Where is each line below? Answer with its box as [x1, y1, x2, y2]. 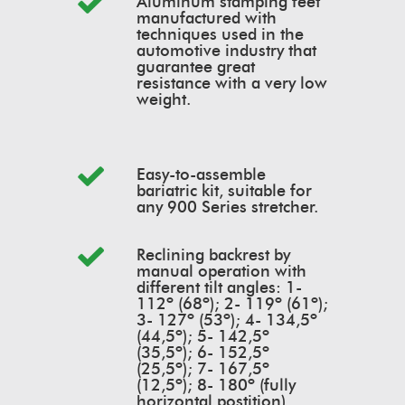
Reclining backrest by [137, 245, 290, 266]
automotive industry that [137, 41, 316, 61]
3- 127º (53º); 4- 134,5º [137, 310, 317, 331]
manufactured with [137, 8, 277, 29]
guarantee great [137, 57, 255, 78]
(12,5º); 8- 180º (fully [137, 375, 296, 396]
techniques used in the [137, 24, 304, 45]
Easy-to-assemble [137, 165, 266, 185]
